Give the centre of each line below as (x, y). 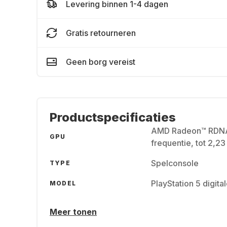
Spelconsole (175, 163)
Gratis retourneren (101, 33)
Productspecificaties (113, 117)
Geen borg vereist (101, 62)
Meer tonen (73, 212)
